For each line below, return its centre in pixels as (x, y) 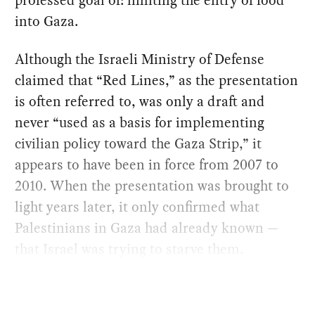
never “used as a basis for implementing (140, 123)
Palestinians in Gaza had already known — (147, 228)
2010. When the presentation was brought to (152, 186)
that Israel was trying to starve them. (129, 249)
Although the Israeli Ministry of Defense (140, 59)
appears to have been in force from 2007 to (147, 165)
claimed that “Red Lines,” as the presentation (157, 81)
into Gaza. (47, 21)
